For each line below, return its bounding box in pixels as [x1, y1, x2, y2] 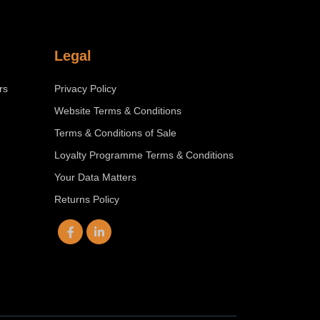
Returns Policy [54, 194, 119, 205]
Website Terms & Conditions [54, 105, 181, 116]
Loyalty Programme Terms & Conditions [54, 149, 234, 161]
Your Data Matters [54, 171, 136, 183]
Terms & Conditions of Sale [54, 127, 176, 139]
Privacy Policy [54, 83, 116, 94]
